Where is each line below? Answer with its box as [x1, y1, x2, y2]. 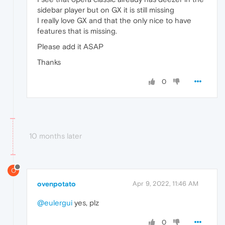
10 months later [29, 132, 82, 141]
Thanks [37, 58, 61, 67]
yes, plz [72, 198, 99, 207]
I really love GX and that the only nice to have [37, 16, 191, 25]
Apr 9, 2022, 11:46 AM [133, 180, 198, 188]
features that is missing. [37, 27, 117, 36]
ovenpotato [37, 180, 76, 188]
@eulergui [37, 198, 72, 207]
